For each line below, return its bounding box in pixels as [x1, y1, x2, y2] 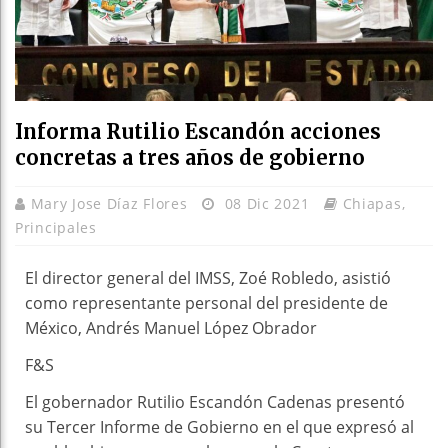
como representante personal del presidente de [25, 291, 388, 314]
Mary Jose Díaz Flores [30, 193, 193, 213]
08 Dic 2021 [219, 193, 314, 213]
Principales [15, 217, 97, 237]
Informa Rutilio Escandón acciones [15, 118, 381, 144]
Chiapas [342, 193, 402, 213]
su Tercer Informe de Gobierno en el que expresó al [25, 415, 414, 438]
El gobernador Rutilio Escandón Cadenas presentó [25, 390, 405, 413]
